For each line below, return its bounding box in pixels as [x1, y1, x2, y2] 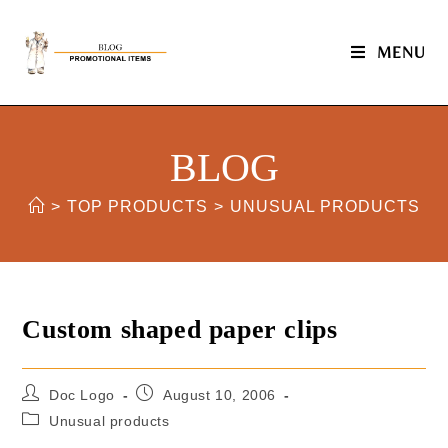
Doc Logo [49, 387, 115, 403]
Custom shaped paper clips [22, 315, 338, 344]
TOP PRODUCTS [67, 198, 208, 215]
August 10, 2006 [163, 387, 277, 403]
